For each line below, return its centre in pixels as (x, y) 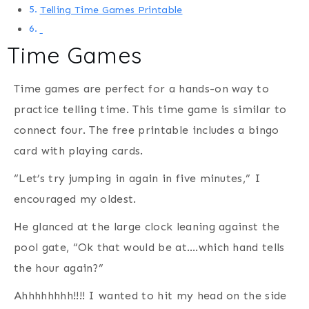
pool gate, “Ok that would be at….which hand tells (149, 248)
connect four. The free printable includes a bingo (147, 130)
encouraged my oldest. (75, 199)
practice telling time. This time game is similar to (150, 110)
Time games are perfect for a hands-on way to (142, 89)
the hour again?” (59, 268)
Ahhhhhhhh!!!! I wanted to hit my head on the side (150, 296)
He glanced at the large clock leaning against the (147, 227)
